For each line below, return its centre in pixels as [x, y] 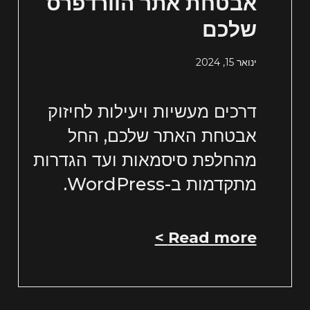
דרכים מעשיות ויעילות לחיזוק [152, 112]
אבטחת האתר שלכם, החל [162, 136]
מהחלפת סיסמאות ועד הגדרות [145, 160]
